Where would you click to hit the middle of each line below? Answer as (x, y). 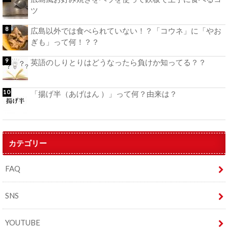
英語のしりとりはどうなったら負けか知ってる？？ (118, 62)
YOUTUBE (22, 222)
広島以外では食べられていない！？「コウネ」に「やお (126, 30)
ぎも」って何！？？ (65, 41)
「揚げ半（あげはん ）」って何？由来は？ (104, 94)
